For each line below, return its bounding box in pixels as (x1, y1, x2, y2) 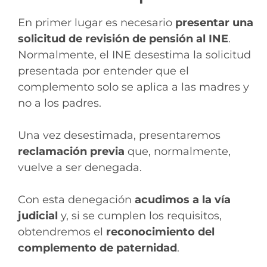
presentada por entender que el (18, 64, 189, 78)
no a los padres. (18, 97, 101, 110)
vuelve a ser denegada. (18, 161, 142, 175)
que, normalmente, (125, 145, 231, 159)
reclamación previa (18, 145, 125, 159)
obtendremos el (18, 225, 106, 239)
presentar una (175, 16, 253, 30)
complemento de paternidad (18, 241, 177, 255)
